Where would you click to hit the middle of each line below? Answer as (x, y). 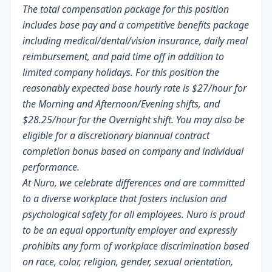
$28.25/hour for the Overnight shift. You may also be (134, 120)
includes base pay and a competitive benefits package (136, 25)
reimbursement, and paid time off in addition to (123, 56)
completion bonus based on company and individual (133, 151)
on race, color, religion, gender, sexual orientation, (128, 262)
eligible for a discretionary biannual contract (116, 135)
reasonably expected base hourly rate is (107, 88)
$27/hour (213, 88)
